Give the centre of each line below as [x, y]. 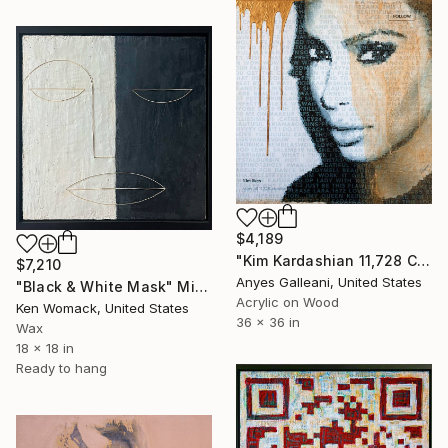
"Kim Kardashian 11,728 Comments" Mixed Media [423, 261]
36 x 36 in [268, 322]
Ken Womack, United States [102, 308]
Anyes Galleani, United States [329, 282]
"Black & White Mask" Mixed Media [201, 287]
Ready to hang [61, 368]
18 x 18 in [45, 348]
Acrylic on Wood [287, 302]
